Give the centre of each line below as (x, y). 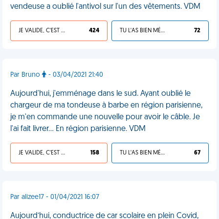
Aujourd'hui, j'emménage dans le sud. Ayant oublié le (100, 94)
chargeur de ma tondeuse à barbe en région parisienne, (106, 106)
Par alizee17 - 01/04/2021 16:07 (55, 197)
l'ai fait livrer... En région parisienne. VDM (78, 129)
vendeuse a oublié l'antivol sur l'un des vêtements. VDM (105, 7)
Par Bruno (26, 75)
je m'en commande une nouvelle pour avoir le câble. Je (105, 117)
